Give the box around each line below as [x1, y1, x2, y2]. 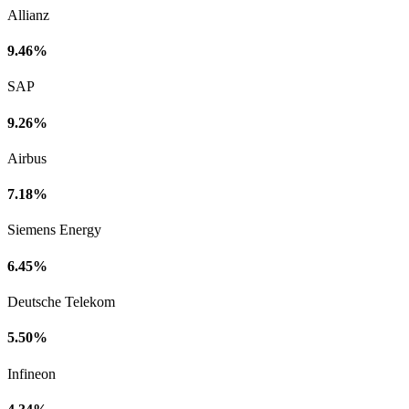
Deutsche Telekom [7, 294, 115, 309]
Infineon [7, 365, 56, 382]
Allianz [7, 6, 49, 23]
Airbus [7, 150, 47, 166]
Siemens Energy [7, 222, 101, 238]
